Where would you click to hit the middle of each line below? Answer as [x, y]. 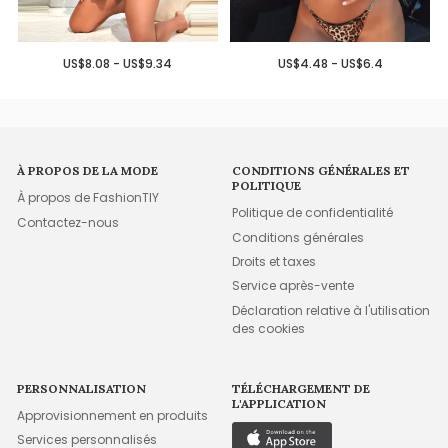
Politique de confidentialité [313, 213]
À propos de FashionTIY [88, 198]
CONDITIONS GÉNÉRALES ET [321, 171]
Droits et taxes [274, 262]
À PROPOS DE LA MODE [88, 171]
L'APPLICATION [279, 403]
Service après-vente [293, 286]
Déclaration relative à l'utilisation [331, 310]
